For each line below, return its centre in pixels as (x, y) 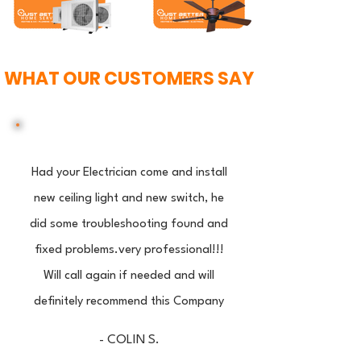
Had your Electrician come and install (129, 173)
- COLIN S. (129, 340)
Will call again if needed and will (129, 276)
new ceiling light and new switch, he (129, 199)
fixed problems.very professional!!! (129, 250)
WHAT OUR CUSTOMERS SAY (129, 79)
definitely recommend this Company (129, 302)
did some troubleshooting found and (129, 224)
